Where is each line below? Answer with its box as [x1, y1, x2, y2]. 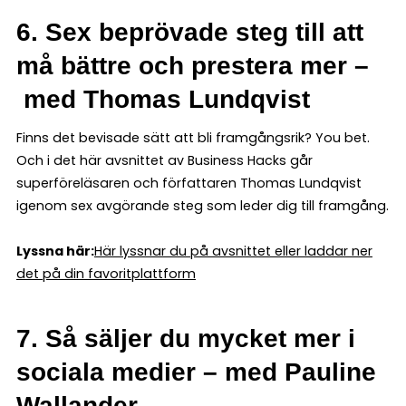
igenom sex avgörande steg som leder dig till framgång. [16, 196, 389, 215]
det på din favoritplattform [16, 264, 196, 283]
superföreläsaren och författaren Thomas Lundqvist [16, 173, 362, 192]
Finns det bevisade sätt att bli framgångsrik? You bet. [16, 128, 370, 147]
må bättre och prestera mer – [16, 51, 369, 80]
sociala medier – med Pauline [16, 357, 376, 386]
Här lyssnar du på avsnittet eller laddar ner [94, 241, 372, 260]
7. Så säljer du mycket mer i [16, 324, 355, 353]
